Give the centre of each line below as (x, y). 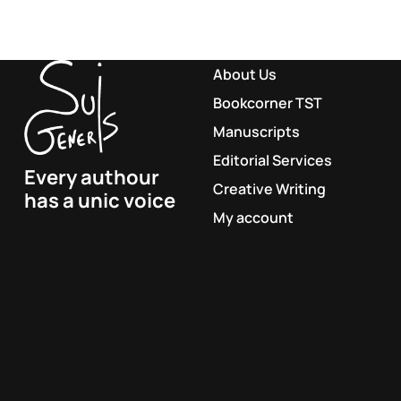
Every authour (91, 177)
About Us (244, 75)
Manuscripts (256, 132)
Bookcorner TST (267, 103)
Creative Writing (269, 189)
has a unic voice (99, 200)
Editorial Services (272, 161)
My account (253, 218)
